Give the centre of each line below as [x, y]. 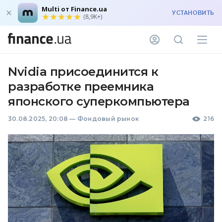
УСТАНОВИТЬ [193, 13]
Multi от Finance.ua [74, 9]
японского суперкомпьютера [99, 101]
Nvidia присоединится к [83, 72]
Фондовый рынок [108, 119]
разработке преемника [81, 86]
